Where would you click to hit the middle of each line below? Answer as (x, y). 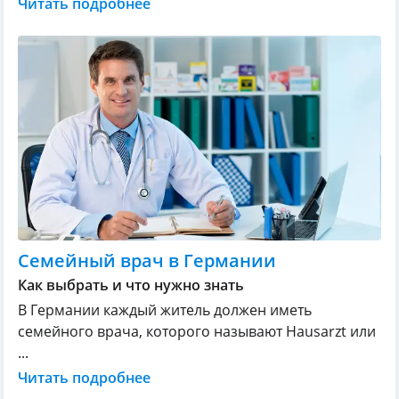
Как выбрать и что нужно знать (131, 285)
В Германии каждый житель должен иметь (165, 309)
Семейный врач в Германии (147, 260)
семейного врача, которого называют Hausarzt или (197, 331)
